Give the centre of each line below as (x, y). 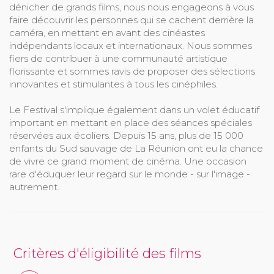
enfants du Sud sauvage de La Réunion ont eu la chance (136, 149)
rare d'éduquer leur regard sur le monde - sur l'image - (130, 174)
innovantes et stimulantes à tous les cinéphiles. (113, 84)
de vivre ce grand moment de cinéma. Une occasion (128, 161)
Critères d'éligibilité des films (107, 254)
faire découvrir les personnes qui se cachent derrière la (131, 20)
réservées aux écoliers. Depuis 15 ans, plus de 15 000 (126, 136)
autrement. (34, 187)
